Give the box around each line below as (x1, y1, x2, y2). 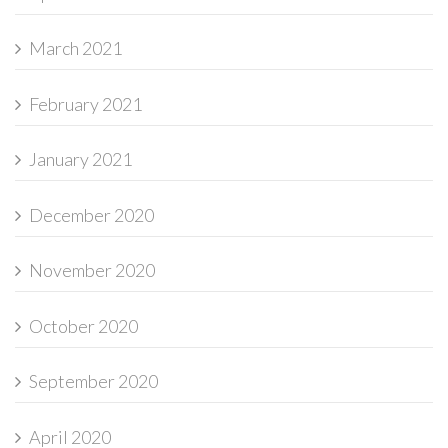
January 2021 (29, 148, 132, 171)
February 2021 (29, 92, 142, 115)
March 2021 (29, 37, 122, 60)
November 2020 (29, 259, 155, 282)
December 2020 (29, 203, 154, 226)
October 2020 (29, 314, 138, 337)
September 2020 (29, 370, 158, 393)
